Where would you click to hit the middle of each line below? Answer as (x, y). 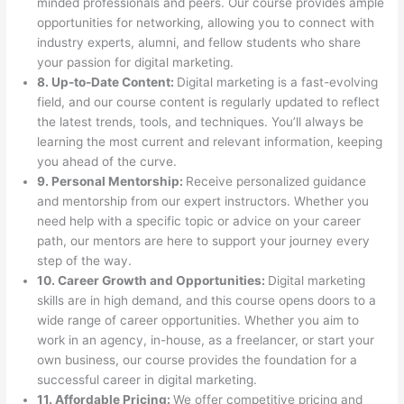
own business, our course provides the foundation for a (197, 359)
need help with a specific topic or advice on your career (199, 220)
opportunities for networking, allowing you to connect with (206, 22)
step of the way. (85, 260)
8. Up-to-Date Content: (107, 82)
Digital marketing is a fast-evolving (278, 82)
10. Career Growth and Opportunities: (153, 280)
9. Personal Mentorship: (112, 181)
